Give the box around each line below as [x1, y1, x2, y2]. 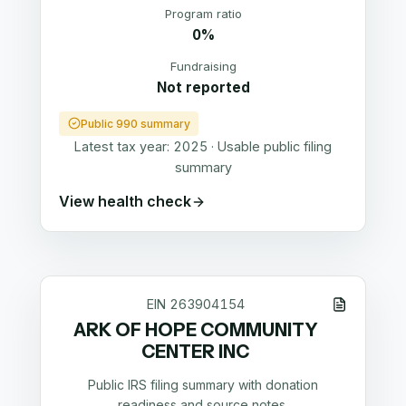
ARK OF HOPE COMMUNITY [72, 318, 318, 341]
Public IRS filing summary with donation [88, 377, 318, 393]
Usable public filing [217, 138, 332, 154]
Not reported [156, 78, 250, 96]
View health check [59, 192, 191, 211]
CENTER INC [141, 340, 250, 362]
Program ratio [164, 5, 242, 21]
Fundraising [169, 58, 237, 73]
